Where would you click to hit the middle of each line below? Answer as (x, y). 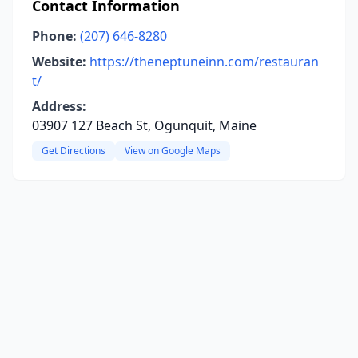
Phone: (54, 36)
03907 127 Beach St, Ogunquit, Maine (144, 125)
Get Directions (74, 151)
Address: (59, 106)
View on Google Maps (173, 151)
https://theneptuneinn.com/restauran (204, 62)
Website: (59, 62)
